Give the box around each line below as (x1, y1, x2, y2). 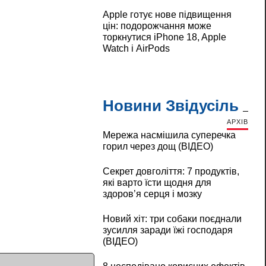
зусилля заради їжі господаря (102, 225, 233, 236)
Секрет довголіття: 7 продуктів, (102, 166, 239, 177)
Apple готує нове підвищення (102, 9, 232, 20)
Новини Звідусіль (102, 97, 239, 115)
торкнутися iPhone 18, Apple (102, 32, 226, 43)
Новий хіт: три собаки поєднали (102, 214, 242, 224)
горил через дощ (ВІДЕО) (102, 141, 213, 152)
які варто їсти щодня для (102, 178, 211, 188)
